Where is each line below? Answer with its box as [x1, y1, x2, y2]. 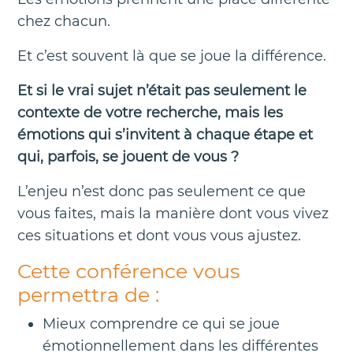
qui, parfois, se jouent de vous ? [17, 147, 239, 165]
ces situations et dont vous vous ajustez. [17, 226, 301, 244]
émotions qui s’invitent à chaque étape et [17, 125, 313, 143]
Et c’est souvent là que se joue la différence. [17, 46, 326, 65]
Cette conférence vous [17, 258, 240, 283]
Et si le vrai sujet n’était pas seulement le [17, 81, 307, 99]
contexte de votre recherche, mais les [17, 103, 283, 121]
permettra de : [17, 282, 159, 307]
